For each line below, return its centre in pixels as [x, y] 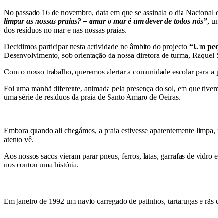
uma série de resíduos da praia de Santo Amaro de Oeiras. [92, 97]
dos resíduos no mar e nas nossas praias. [65, 30]
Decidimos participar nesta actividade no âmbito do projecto [97, 47]
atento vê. [19, 140]
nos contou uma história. [41, 165]
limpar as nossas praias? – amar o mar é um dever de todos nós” [106, 21]
